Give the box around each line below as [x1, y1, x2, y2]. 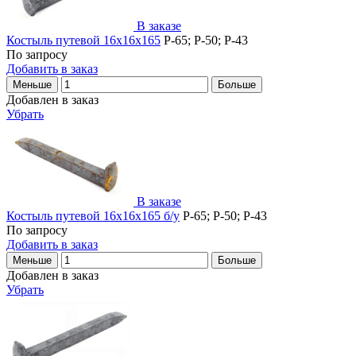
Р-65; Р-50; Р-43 [161, 33, 248, 47]
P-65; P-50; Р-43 [180, 208, 267, 222]
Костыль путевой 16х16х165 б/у [6, 208, 180, 222]
